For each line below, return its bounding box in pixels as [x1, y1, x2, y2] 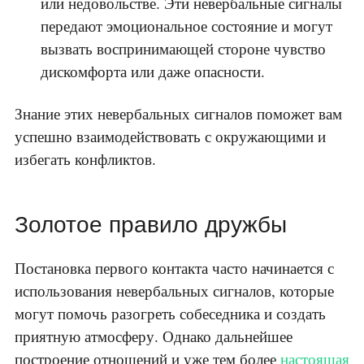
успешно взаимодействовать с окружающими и [15, 126, 326, 147]
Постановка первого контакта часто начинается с [15, 258, 334, 279]
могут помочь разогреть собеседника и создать [15, 303, 326, 324]
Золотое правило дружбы [15, 212, 287, 238]
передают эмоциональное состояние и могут [41, 15, 332, 37]
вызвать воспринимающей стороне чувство [41, 38, 326, 59]
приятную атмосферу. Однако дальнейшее [15, 326, 292, 347]
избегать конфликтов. [15, 149, 156, 170]
